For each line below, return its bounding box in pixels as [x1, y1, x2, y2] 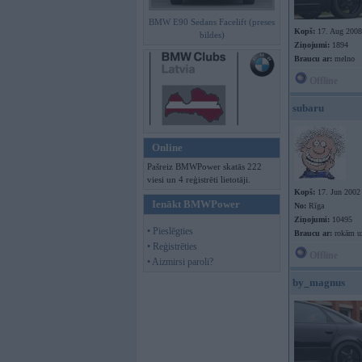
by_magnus [293, 276, 345, 288]
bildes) [199, 30, 225, 40]
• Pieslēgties [147, 225, 193, 237]
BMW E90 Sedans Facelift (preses [149, 17, 275, 27]
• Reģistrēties [147, 241, 197, 252]
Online [152, 141, 183, 154]
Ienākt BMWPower [152, 198, 240, 210]
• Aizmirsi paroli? [147, 256, 213, 267]
